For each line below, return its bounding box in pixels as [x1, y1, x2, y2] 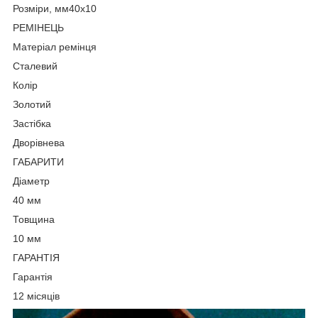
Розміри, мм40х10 [13, 3, 97, 15]
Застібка [13, 118, 51, 130]
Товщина [13, 214, 55, 226]
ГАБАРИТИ [13, 156, 64, 168]
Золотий [13, 99, 51, 111]
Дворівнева [13, 137, 65, 149]
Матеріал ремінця [13, 41, 97, 53]
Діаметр [13, 175, 50, 187]
